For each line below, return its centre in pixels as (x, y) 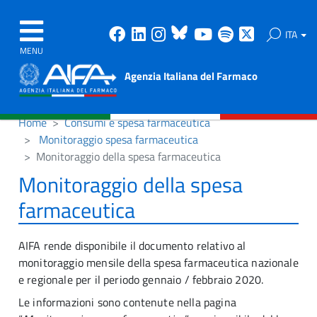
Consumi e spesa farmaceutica (137, 122)
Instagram (205, 34)
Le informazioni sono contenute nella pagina (127, 302)
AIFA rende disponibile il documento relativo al (132, 246)
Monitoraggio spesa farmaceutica (119, 139)
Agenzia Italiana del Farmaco (191, 76)
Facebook (162, 34)
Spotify (261, 34)
